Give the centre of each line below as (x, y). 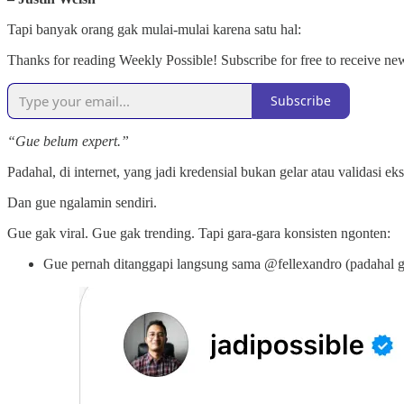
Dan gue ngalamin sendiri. (82, 202)
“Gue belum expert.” (68, 141)
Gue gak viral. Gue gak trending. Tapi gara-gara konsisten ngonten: (199, 233)
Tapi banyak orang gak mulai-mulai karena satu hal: (154, 29)
